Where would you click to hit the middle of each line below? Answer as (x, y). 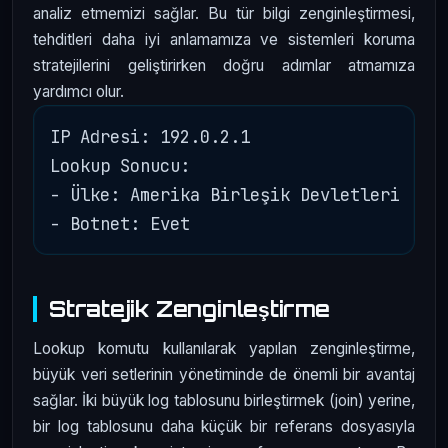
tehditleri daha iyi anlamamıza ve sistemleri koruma (224, 39)
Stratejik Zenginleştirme (189, 308)
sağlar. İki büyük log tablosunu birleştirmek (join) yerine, (224, 400)
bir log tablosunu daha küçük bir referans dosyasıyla (224, 426)
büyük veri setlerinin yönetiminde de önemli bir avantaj (224, 374)
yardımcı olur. (78, 91)
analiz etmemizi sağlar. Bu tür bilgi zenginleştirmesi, (224, 13)
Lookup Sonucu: (125, 165)
